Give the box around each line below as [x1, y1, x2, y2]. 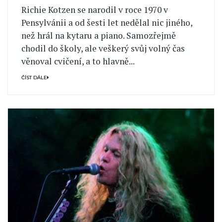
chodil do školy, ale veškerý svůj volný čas [21, 43, 185, 55]
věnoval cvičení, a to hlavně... [21, 55, 135, 67]
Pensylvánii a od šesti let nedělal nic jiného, [21, 17, 192, 29]
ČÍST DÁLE [21, 74, 47, 80]
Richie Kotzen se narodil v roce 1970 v [21, 4, 168, 16]
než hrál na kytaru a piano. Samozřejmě [21, 30, 176, 42]
